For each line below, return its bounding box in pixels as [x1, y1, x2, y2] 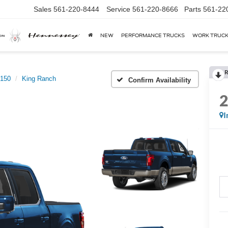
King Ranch [22, 75, 56, 82]
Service [106, 5, 130, 14]
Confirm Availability [128, 76, 191, 84]
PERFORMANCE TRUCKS [121, 32, 185, 39]
